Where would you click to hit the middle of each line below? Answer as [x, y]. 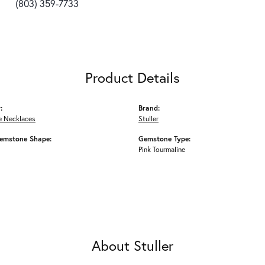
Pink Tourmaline [162, 149]
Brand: [149, 108]
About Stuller [132, 246]
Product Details [132, 78]
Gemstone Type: [164, 139]
